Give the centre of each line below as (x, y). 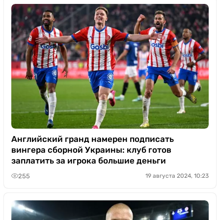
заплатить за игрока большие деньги (89, 161)
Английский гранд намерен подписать (93, 139)
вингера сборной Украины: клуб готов (91, 150)
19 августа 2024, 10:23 (177, 176)
